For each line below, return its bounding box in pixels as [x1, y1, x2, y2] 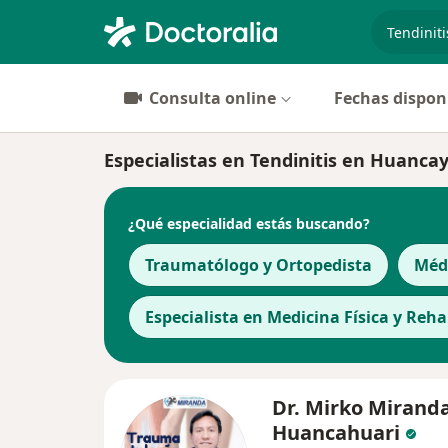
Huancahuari [272, 419, 400, 446]
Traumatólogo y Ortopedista [145, 254, 372, 276]
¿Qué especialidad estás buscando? [128, 213, 370, 233]
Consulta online [149, 87, 276, 109]
